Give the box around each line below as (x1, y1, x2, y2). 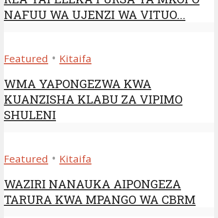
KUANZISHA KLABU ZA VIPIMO (4, 91, 182, 107)
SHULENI (4, 107, 56, 123)
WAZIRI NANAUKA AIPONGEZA (4, 176, 181, 192)
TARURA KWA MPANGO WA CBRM (4, 191, 196, 207)
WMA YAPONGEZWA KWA (4, 75, 151, 91)
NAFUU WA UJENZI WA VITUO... (4, 6, 185, 22)
